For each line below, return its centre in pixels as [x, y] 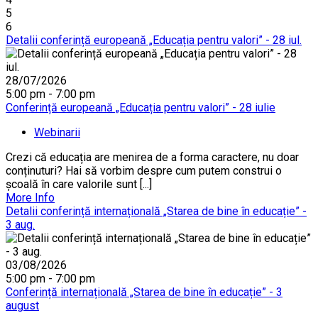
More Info [30, 197]
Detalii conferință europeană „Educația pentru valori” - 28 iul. [154, 40]
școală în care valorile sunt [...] [79, 184]
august [22, 305]
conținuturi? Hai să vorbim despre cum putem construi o [144, 170]
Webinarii [57, 132]
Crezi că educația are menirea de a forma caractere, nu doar [152, 157]
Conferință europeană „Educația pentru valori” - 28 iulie [141, 107]
